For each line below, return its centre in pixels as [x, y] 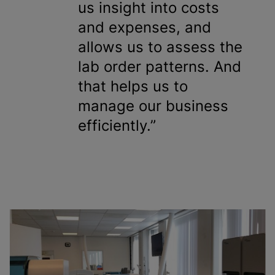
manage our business [153, 106]
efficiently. [114, 126]
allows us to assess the [160, 47]
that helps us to [133, 86]
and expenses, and [145, 27]
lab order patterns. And [160, 67]
